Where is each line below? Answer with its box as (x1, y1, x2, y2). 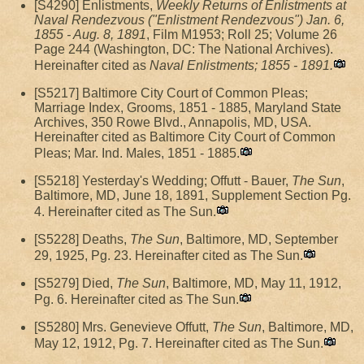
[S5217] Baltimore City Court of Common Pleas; (34, 86, 308, 100)
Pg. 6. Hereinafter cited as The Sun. (34, 292, 239, 306)
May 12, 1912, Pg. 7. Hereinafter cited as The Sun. (34, 336, 323, 350)
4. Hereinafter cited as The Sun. (34, 205, 216, 219)
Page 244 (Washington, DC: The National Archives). (34, 42, 333, 56)
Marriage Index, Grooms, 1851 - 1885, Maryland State (34, 101, 341, 115)
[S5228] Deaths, (34, 232, 130, 246)
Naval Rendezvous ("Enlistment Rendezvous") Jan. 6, (34, 13, 344, 27)
